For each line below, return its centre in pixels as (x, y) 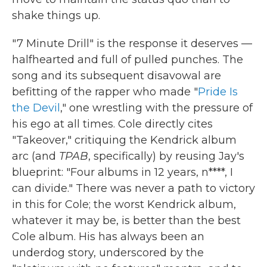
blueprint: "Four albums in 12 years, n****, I (122, 172)
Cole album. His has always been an (108, 236)
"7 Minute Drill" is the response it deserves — (132, 43)
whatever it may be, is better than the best (126, 220)
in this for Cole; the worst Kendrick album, (124, 204)
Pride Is (218, 91)
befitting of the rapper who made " (105, 91)
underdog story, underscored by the (108, 252)
